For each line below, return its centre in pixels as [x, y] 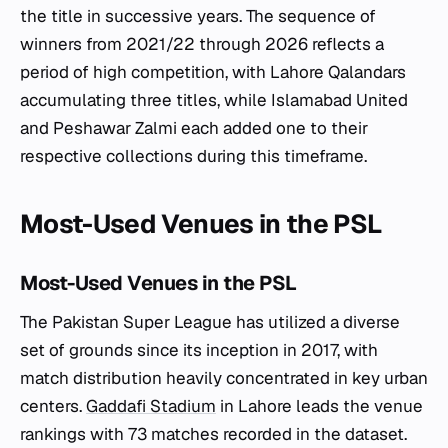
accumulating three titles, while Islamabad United [214, 100]
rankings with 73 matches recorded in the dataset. [213, 434]
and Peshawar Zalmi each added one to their [194, 128]
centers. [53, 406]
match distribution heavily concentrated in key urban [224, 378]
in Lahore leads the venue [319, 406]
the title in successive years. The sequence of [198, 16]
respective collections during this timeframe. [193, 156]
